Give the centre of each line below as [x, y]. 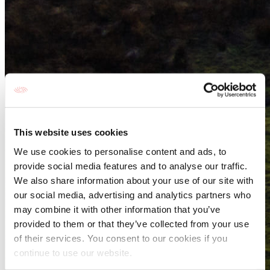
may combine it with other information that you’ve [117, 209]
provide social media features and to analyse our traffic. [131, 166]
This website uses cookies [71, 132]
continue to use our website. [73, 253]
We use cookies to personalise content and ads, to [120, 151]
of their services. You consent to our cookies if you [121, 238]
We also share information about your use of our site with [134, 180]
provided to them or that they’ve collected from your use [131, 224]
